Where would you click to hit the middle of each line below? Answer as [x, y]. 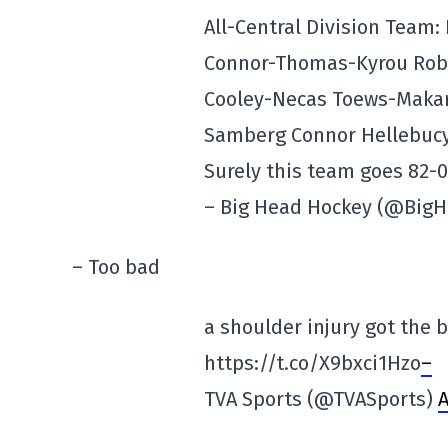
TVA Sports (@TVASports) [321, 399]
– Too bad [116, 267]
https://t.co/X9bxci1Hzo [312, 363]
